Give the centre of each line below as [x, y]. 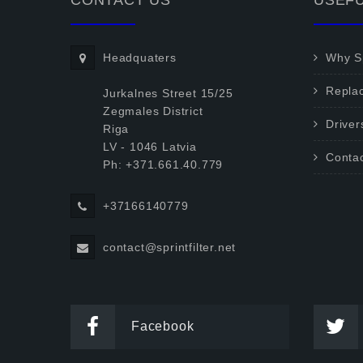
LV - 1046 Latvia [150, 147]
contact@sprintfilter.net [170, 247]
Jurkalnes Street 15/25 [168, 93]
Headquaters [140, 58]
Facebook [163, 326]
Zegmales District [153, 111]
